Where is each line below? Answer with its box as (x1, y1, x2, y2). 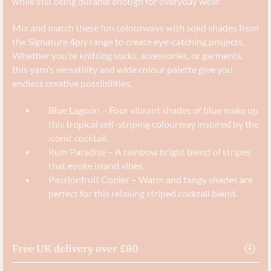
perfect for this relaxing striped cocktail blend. (48, 187, 237, 199)
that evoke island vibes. (48, 159, 145, 171)
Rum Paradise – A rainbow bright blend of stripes (48, 145, 251, 157)
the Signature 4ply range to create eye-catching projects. (12, 36, 244, 48)
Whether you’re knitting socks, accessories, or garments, (12, 50, 243, 62)
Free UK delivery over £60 (12, 241, 139, 255)
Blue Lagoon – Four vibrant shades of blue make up (48, 103, 258, 116)
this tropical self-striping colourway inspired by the (48, 117, 259, 129)
